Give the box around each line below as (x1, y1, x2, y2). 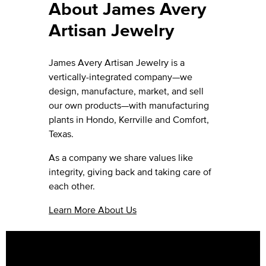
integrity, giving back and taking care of (49, 164, 211, 178)
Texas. (49, 126, 74, 140)
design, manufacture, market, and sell (49, 84, 204, 97)
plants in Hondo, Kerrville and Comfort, (49, 112, 209, 126)
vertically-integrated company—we (49, 69, 192, 83)
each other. (49, 179, 95, 192)
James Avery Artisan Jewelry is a (49, 55, 185, 69)
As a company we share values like (49, 150, 193, 164)
